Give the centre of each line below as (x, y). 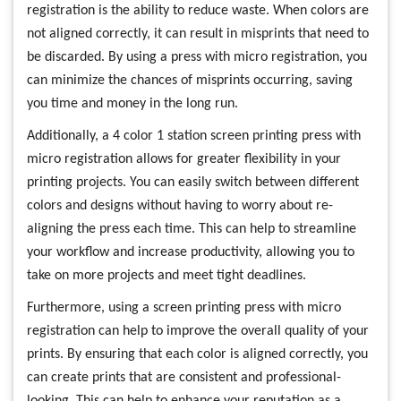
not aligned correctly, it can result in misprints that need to (198, 34)
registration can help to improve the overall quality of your (198, 331)
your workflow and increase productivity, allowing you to (191, 252)
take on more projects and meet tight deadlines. (166, 275)
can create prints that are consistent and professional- (184, 377)
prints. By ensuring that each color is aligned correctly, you (197, 354)
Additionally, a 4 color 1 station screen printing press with (194, 136)
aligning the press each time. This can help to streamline (192, 229)
